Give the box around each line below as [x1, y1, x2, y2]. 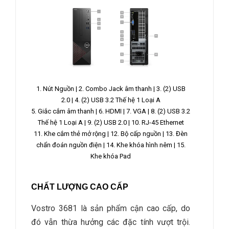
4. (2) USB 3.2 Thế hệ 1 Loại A [74, 96, 161, 104]
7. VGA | [126, 107, 151, 115]
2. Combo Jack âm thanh [78, 84, 153, 93]
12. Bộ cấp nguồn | [110, 129, 166, 138]
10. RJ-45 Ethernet [131, 118, 184, 126]
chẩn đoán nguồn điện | [36, 141, 106, 149]
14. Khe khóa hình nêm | [106, 141, 177, 149]
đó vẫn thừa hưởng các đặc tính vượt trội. [31, 217, 190, 227]
